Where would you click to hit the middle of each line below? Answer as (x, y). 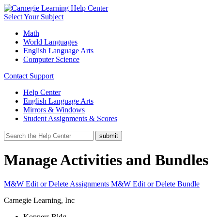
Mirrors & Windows (54, 110)
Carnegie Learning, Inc (39, 200)
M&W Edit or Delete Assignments (56, 184)
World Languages (50, 42)
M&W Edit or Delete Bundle (155, 184)
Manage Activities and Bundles (106, 160)
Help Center (42, 92)
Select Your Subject (34, 17)
